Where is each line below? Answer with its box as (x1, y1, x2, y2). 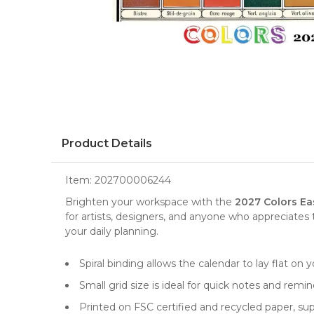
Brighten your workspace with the (65, 196, 235, 208)
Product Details (62, 137, 152, 150)
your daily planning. (65, 225, 158, 238)
